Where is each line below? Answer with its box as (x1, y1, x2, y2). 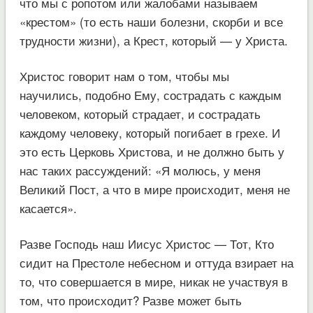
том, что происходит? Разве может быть (19, 291, 242, 309)
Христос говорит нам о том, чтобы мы (19, 66, 229, 85)
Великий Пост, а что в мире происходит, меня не (19, 180, 290, 198)
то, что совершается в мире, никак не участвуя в (19, 272, 288, 290)
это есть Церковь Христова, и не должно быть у (19, 142, 284, 160)
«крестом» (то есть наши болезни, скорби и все (19, 12, 283, 30)
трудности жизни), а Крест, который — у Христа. (19, 31, 288, 49)
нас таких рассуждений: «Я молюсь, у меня (19, 161, 261, 179)
